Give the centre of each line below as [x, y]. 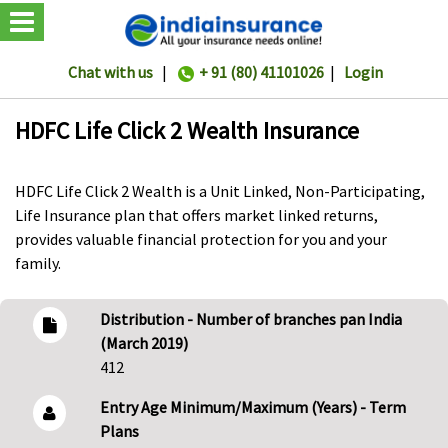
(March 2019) [143, 343]
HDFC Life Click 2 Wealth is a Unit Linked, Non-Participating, [220, 191]
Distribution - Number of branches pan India [250, 319]
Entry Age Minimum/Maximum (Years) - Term [252, 407]
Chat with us [110, 72]
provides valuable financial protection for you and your [201, 239]
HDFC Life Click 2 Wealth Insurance [187, 131]
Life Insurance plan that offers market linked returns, [196, 215]
